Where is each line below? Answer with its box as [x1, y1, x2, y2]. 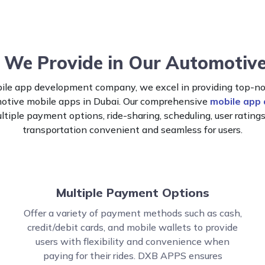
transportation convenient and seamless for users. [22, 124, 243, 135]
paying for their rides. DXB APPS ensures [43, 250, 222, 261]
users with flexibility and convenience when [35, 235, 230, 247]
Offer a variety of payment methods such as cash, [23, 207, 242, 219]
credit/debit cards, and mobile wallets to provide [27, 221, 238, 233]
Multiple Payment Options [56, 185, 209, 200]
